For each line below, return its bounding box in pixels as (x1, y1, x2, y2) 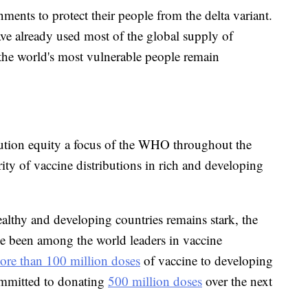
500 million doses (108, 272, 202, 290)
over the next (202, 272, 272, 290)
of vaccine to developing (140, 252, 273, 269)
